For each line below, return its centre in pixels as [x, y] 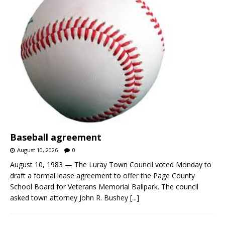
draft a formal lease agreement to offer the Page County [102, 175]
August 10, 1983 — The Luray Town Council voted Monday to [111, 164]
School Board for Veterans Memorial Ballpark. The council [104, 186]
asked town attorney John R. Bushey [70, 197]
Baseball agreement [56, 137]
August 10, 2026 [37, 150]
